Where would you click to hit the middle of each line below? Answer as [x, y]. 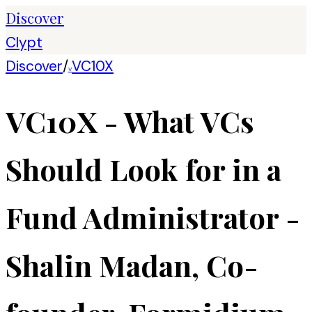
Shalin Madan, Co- [132, 266]
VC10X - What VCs [130, 122]
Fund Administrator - [153, 218]
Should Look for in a [143, 170]
